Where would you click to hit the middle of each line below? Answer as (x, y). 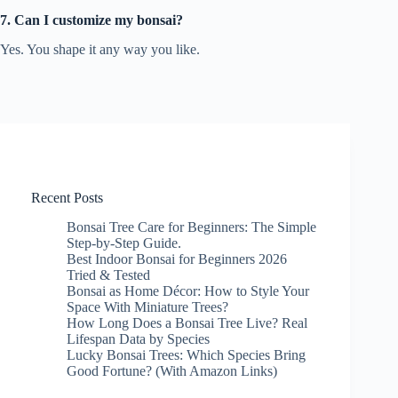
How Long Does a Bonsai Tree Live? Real (187, 323)
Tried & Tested (108, 275)
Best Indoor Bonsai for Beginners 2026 (177, 259)
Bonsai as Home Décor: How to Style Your (188, 291)
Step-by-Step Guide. (124, 243)
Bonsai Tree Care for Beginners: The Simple (191, 227)
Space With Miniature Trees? (147, 307)
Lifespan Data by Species (138, 339)
